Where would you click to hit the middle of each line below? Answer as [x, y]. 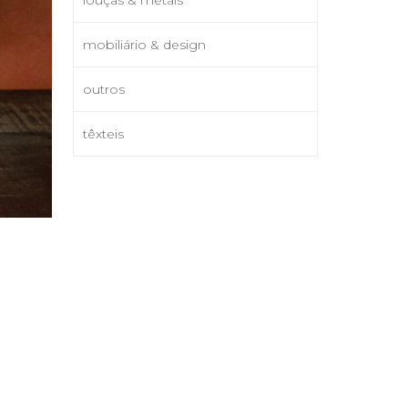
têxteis [104, 133]
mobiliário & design [145, 44]
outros [104, 89]
